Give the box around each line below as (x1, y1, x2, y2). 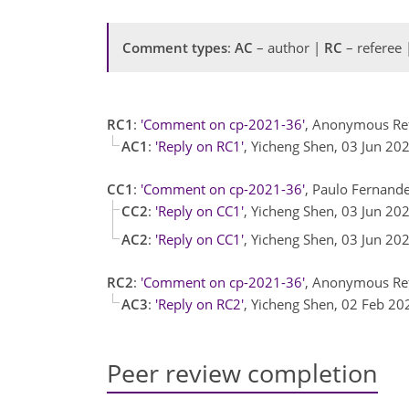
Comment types (122, 38, 227, 57)
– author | (253, 38, 324, 57)
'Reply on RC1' (155, 137, 244, 155)
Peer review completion (107, 355, 378, 390)
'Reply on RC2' (155, 294, 244, 313)
